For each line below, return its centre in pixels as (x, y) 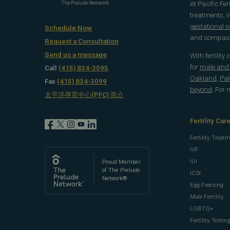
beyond (201, 90)
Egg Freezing (206, 185)
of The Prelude (121, 170)
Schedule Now (69, 28)
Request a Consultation (82, 42)
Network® (115, 179)
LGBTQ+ (202, 208)
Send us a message (76, 55)
